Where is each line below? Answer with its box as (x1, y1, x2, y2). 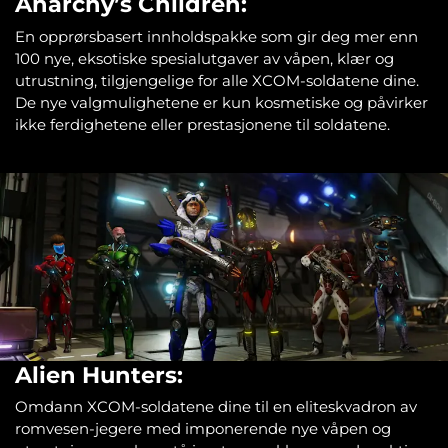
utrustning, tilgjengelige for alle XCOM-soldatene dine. (15, 70, 419, 90)
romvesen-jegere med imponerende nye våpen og (15, 419, 391, 439)
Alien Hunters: (15, 360, 183, 389)
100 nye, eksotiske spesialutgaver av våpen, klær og (15, 48, 394, 68)
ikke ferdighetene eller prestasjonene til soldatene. (15, 114, 390, 134)
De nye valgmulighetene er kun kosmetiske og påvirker (15, 92, 428, 112)
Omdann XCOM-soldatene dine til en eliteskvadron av (15, 397, 417, 417)
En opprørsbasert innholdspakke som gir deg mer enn (15, 26, 418, 46)
